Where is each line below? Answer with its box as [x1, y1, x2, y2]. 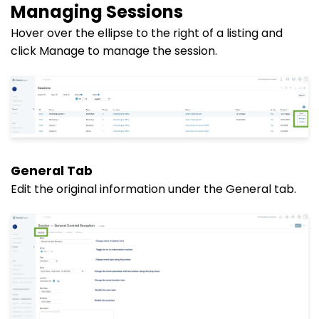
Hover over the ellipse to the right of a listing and [11, 24, 283, 41]
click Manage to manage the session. [11, 42, 217, 59]
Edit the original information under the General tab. [11, 180, 296, 197]
